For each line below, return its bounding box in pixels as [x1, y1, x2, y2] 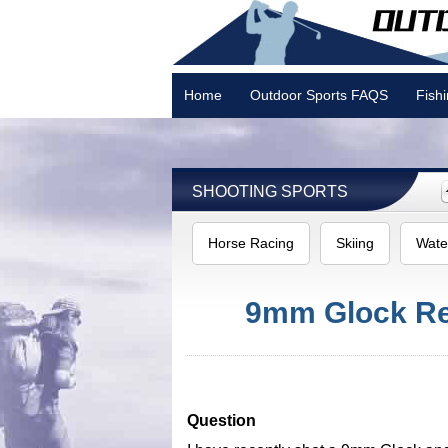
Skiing [336, 235, 374, 251]
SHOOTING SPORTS [192, 183, 348, 200]
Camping [184, 132, 241, 148]
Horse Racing [208, 235, 294, 251]
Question [187, 412, 256, 429]
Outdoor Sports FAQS [250, 87, 388, 103]
